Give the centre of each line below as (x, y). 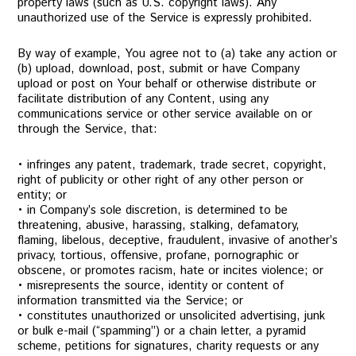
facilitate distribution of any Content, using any (143, 99)
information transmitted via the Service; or (131, 301)
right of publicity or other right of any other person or (161, 180)
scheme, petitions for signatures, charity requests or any (168, 346)
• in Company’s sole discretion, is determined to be (153, 210)
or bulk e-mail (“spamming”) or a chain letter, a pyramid (162, 331)
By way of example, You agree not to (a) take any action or (178, 54)
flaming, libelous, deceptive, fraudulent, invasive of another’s (178, 240)
